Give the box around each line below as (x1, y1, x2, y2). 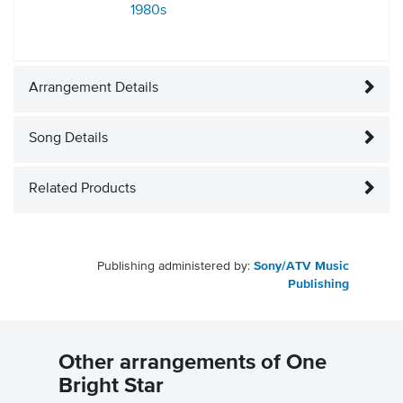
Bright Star (58, 375, 164, 398)
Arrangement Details (29, 81, 158, 96)
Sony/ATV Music (254, 260, 349, 273)
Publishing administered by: (97, 260, 254, 273)
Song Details (29, 131, 108, 147)
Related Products (29, 182, 136, 197)
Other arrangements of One (58, 352, 327, 374)
